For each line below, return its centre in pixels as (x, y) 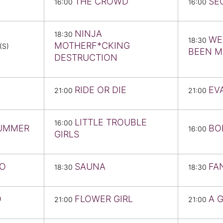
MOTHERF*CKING (92, 46)
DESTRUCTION (86, 58)
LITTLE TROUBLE (111, 122)
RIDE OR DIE (101, 90)
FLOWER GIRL (104, 199)
